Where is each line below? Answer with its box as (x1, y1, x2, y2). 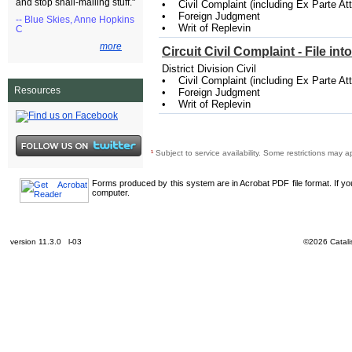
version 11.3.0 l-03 (10, 237, 89, 246)
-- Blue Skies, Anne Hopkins (16, 15, 134, 24)
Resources (14, 85, 60, 96)
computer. (92, 188, 130, 197)
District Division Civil (162, 63, 256, 75)
